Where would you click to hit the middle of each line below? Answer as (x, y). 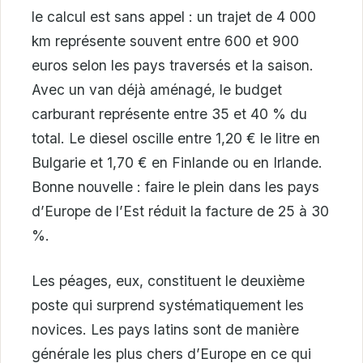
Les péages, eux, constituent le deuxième (168, 281)
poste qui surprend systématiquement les (168, 305)
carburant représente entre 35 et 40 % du (169, 114)
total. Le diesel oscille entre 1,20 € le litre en (176, 139)
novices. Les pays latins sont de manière (165, 330)
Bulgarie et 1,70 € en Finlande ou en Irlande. (177, 163)
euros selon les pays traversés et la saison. (173, 66)
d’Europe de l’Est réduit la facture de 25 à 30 (180, 211)
